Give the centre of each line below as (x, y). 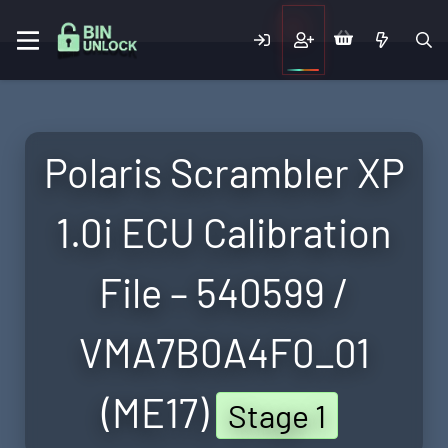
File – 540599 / (224, 292)
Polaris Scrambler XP (224, 172)
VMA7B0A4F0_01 (224, 352)
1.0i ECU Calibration (224, 232)
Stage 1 (277, 415)
